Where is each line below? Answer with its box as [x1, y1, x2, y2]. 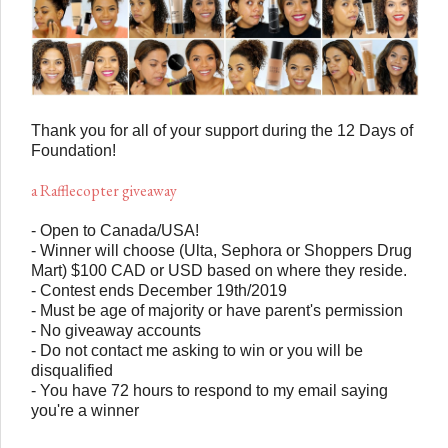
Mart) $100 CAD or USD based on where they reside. [31, 261, 407, 279]
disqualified [31, 361, 117, 379]
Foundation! [31, 141, 120, 159]
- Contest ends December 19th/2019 [31, 281, 287, 299]
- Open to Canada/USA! [31, 221, 199, 239]
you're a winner [31, 401, 143, 419]
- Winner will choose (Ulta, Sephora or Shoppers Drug [31, 241, 412, 259]
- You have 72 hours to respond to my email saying [31, 381, 388, 399]
